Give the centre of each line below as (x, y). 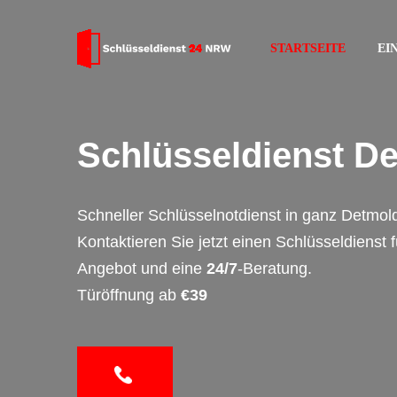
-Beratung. (275, 269)
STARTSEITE (308, 48)
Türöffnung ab (129, 295)
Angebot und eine (142, 269)
